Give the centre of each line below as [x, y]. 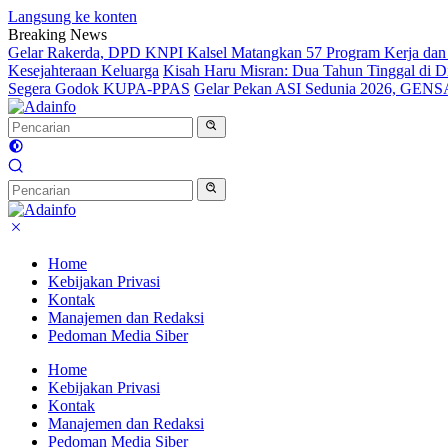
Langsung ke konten [72, 16]
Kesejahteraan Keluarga [83, 70]
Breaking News [57, 34]
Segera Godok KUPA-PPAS [99, 88]
